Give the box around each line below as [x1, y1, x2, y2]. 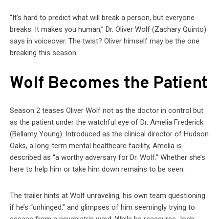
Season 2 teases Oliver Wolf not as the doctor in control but [10, 106, 203, 115]
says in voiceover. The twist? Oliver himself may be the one [10, 36, 199, 45]
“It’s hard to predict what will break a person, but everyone [10, 13, 195, 22]
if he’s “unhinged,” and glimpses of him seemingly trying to [10, 202, 195, 212]
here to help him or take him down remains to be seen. [10, 164, 185, 174]
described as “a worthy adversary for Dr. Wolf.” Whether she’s [10, 153, 205, 162]
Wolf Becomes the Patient [10, 73, 208, 94]
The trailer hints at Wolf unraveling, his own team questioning [10, 191, 205, 200]
